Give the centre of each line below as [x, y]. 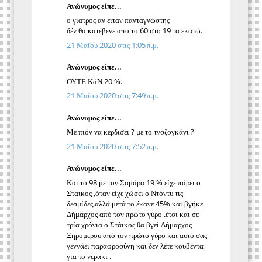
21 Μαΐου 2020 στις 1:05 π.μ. [113, 45]
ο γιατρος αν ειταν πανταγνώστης [118, 20]
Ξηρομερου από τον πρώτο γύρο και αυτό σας [137, 235]
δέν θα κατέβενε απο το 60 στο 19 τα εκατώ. [135, 31]
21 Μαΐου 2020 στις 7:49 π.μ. [113, 96]
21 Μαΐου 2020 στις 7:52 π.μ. [113, 146]
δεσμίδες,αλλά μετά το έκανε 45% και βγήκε [135, 203]
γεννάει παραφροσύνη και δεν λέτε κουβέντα [135, 245]
